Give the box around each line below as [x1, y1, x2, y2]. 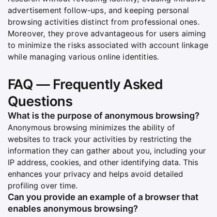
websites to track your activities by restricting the [8, 134, 191, 144]
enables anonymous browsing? [8, 203, 138, 214]
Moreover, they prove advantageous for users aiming [8, 29, 206, 38]
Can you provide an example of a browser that [8, 192, 199, 202]
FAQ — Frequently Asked [8, 76, 163, 93]
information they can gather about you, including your [8, 146, 206, 155]
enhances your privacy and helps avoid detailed [8, 169, 183, 179]
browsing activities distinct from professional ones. [8, 17, 200, 27]
